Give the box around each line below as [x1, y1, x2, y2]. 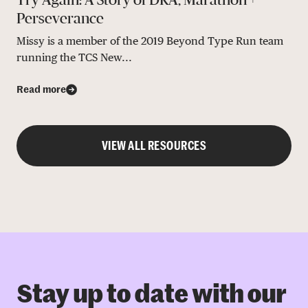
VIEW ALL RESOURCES [101, 139, 207, 152]
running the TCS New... [16, 50, 132, 64]
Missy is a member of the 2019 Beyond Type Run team [16, 34, 283, 47]
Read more [16, 85, 66, 95]
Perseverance [16, 9, 104, 27]
